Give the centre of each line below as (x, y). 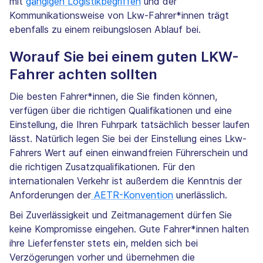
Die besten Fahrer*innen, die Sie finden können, (113, 97)
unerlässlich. (200, 195)
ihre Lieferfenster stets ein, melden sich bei (104, 243)
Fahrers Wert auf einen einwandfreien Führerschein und (129, 153)
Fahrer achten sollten (83, 75)
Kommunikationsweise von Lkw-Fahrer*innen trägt (119, 16)
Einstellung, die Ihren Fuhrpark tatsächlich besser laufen (129, 125)
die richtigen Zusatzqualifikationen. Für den (102, 167)
